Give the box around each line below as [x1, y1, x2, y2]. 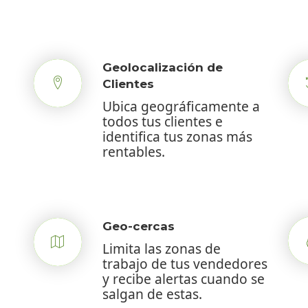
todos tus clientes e [102, 111, 223, 131]
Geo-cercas [102, 219, 175, 233]
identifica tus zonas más [102, 126, 252, 146]
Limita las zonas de [102, 239, 221, 258]
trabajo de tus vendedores [102, 254, 267, 273]
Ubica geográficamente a [102, 96, 260, 115]
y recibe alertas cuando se [102, 269, 265, 288]
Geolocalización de [102, 60, 223, 74]
